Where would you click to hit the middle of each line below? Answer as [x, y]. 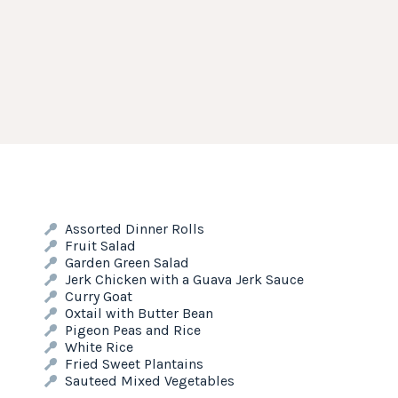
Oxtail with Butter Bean [139, 313]
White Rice [99, 347]
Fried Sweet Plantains [134, 364]
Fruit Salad [100, 246]
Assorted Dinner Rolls [134, 229]
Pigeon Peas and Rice [132, 330]
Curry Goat [98, 296]
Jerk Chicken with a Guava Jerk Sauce [184, 279]
